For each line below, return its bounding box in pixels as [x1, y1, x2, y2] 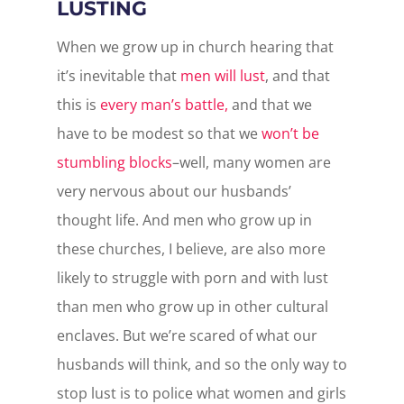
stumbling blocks [56, 152, 172, 172]
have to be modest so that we [56, 124, 262, 143]
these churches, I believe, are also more [56, 239, 326, 259]
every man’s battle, [99, 95, 228, 115]
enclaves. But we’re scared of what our [56, 326, 317, 345]
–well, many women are [171, 152, 331, 172]
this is [56, 95, 100, 115]
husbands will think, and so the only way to [56, 354, 347, 374]
